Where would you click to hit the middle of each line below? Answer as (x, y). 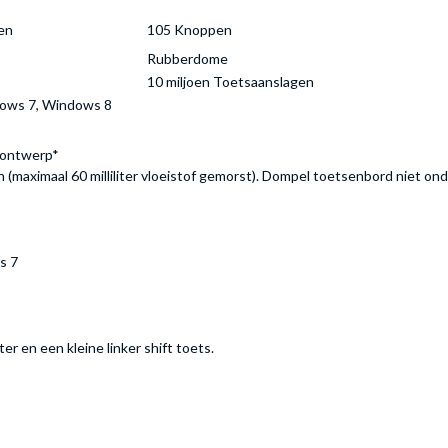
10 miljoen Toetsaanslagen (230, 82)
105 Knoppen (189, 30)
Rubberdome (187, 59)
